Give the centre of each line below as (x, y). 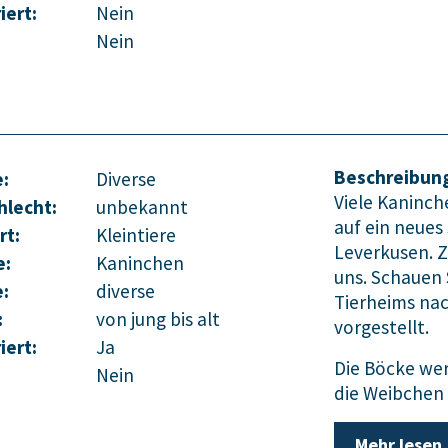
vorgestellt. (383, 327)
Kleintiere (136, 235)
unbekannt (142, 207)
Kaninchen (140, 263)
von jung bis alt (158, 319)
